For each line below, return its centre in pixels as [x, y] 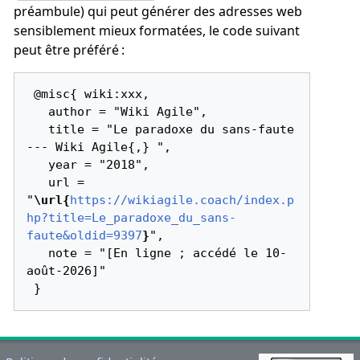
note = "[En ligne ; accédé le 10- [38, 254]
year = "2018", [38, 165]
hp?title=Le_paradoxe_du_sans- [132, 218]
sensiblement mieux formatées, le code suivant [156, 31]
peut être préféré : [69, 50]
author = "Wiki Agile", [38, 112]
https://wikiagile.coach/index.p [182, 200]
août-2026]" [67, 271]
